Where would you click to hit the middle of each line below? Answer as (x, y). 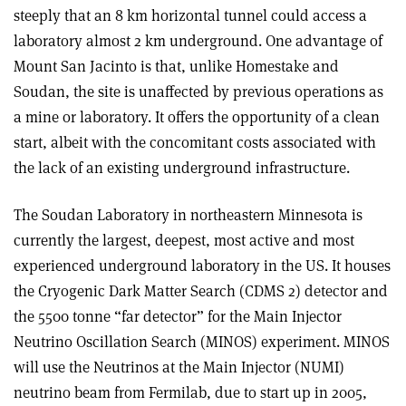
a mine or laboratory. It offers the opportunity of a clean (197, 117)
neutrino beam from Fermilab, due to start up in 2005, (190, 392)
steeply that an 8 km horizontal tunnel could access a (190, 15)
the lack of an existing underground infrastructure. (182, 168)
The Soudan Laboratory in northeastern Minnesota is (188, 215)
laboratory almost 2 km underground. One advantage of (198, 41)
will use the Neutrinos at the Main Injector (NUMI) (179, 367)
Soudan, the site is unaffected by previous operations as (198, 92)
